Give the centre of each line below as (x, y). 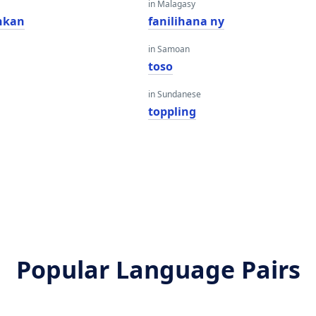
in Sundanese (174, 94)
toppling (172, 111)
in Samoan (169, 49)
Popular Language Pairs (158, 269)
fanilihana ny (186, 21)
